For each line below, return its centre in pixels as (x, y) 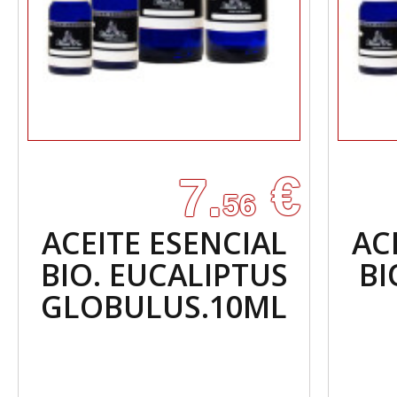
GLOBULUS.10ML (164, 307)
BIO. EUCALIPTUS (164, 275)
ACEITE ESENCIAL (164, 243)
